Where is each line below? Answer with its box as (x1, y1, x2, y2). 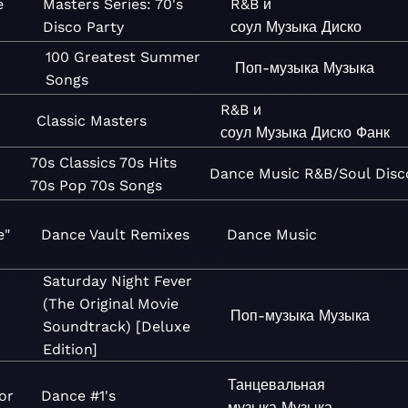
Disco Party (43, 17, 125, 36)
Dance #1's (41, 387, 117, 404)
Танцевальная (228, 375, 326, 393)
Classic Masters (36, 112, 148, 129)
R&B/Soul (304, 165, 372, 182)
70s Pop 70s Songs (30, 176, 163, 194)
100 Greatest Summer (46, 47, 200, 66)
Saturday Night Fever (43, 272, 193, 290)
